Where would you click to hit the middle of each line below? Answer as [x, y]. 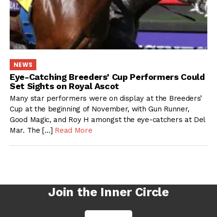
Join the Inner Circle [108, 192]
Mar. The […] [32, 130]
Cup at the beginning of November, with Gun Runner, [100, 109]
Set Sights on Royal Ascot [64, 86]
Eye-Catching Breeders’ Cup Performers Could [107, 77]
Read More [74, 130]
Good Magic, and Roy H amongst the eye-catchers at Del [108, 119]
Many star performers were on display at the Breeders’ [106, 98]
